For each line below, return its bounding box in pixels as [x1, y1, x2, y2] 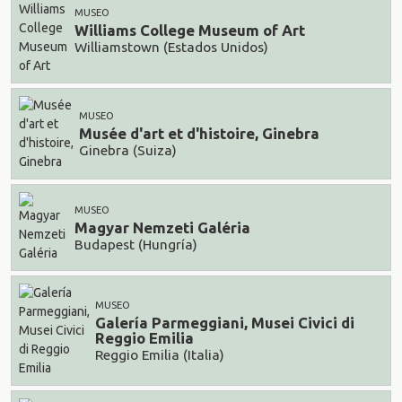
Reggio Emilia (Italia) [95, 346, 224, 363]
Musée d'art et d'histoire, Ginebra [79, 125, 319, 143]
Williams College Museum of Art [74, 22, 305, 39]
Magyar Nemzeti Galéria [74, 219, 250, 237]
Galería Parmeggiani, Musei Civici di [95, 314, 354, 332]
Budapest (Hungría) [74, 236, 197, 252]
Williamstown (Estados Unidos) [74, 39, 268, 55]
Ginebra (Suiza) [79, 142, 177, 158]
